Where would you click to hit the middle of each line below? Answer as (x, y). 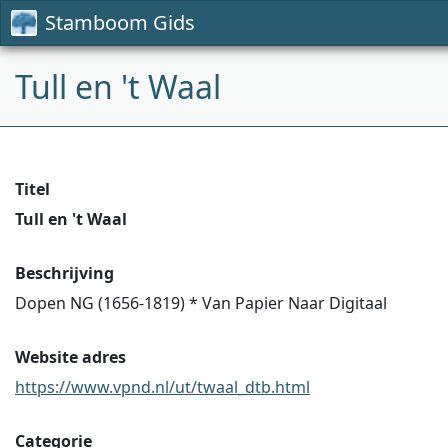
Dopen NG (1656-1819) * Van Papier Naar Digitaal (201, 303)
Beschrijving (64, 273)
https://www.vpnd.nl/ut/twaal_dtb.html (162, 387)
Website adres (70, 357)
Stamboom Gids (120, 22)
